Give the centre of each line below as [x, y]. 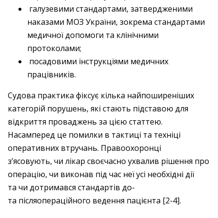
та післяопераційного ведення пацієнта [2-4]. [94, 200]
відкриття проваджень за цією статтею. [85, 122]
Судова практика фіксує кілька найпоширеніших [101, 95]
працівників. [52, 74]
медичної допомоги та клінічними [93, 35]
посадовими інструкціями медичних [98, 61]
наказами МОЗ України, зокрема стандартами [116, 22]
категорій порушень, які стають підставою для [98, 109]
